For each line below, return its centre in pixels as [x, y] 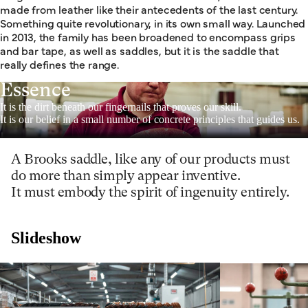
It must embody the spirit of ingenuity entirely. [150, 194]
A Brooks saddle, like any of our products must [151, 161]
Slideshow [46, 238]
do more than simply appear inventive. [126, 177]
